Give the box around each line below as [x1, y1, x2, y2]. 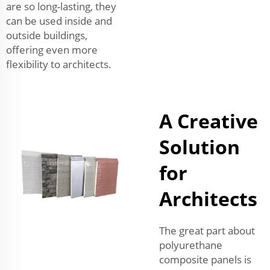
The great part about [159, 223, 255, 237]
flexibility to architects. [6, 57, 111, 71]
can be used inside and [6, 13, 112, 28]
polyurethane [159, 237, 222, 252]
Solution [159, 133, 240, 160]
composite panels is [159, 252, 251, 266]
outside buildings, [6, 28, 87, 42]
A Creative [159, 107, 258, 134]
